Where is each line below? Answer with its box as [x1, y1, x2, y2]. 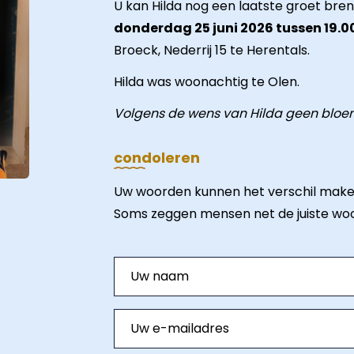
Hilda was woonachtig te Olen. [114, 73, 299, 91]
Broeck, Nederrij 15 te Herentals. [114, 41, 310, 59]
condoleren [114, 148, 200, 168]
